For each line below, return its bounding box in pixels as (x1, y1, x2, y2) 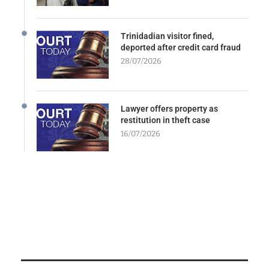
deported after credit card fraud (121, 43, 241, 53)
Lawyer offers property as (121, 104, 218, 114)
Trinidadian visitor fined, (121, 31, 214, 41)
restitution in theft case (121, 115, 210, 125)
